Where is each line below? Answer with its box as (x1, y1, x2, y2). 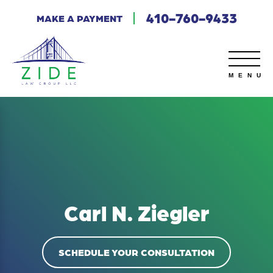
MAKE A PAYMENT (36, 11, 122, 24)
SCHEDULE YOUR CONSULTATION (58, 246, 214, 259)
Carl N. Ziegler (63, 198, 210, 227)
